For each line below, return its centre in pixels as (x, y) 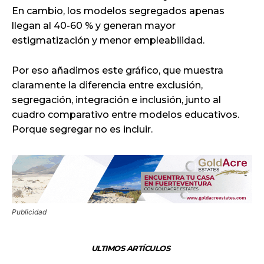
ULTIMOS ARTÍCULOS (131, 248)
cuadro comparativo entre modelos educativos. (126, 114)
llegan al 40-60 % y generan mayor (94, 25)
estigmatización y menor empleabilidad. (108, 40)
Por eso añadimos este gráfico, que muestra (118, 70)
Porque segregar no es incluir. (82, 129)
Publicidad (29, 212)
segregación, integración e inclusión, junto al (116, 100)
